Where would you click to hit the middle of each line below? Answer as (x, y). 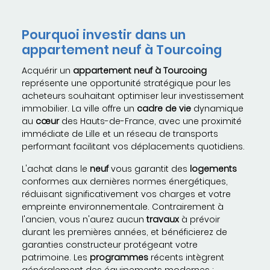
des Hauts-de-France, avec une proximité (150, 121)
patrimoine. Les (56, 258)
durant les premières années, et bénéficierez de (124, 232)
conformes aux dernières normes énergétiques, (125, 182)
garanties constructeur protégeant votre (110, 245)
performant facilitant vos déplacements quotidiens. (133, 147)
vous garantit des (149, 169)
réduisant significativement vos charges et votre (126, 194)
